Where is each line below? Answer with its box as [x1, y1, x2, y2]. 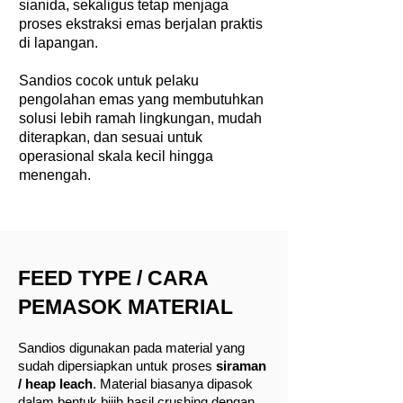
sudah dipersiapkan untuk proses [18, 359, 216, 373]
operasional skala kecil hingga [19, 148, 213, 164]
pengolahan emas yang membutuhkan [19, 92, 264, 107]
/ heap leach [18, 377, 93, 391]
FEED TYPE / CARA [18, 266, 208, 290]
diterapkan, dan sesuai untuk [19, 130, 202, 145]
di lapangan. [19, 35, 98, 50]
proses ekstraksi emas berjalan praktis [19, 16, 263, 31]
